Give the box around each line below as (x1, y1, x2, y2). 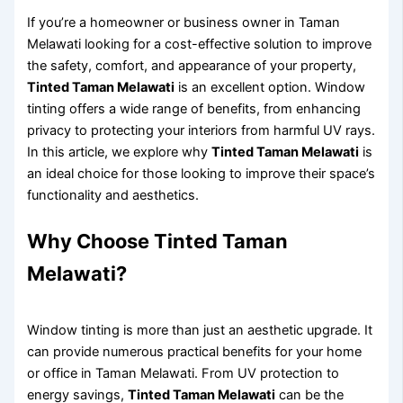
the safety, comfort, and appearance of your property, (27, 57, 357, 74)
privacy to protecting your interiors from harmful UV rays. (27, 121, 376, 139)
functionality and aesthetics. (27, 186, 200, 203)
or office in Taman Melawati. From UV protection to (27, 365, 340, 382)
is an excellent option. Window (175, 78, 366, 95)
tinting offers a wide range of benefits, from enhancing (27, 100, 362, 117)
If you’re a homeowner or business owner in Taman (27, 13, 341, 31)
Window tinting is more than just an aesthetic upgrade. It (27, 322, 373, 339)
